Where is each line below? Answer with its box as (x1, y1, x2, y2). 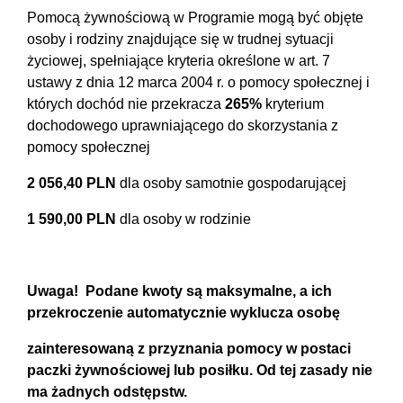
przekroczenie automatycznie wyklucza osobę (27, 305, 340, 321)
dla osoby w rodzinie (120, 211, 251, 228)
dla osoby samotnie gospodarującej (120, 175, 346, 192)
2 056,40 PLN (27, 175, 120, 192)
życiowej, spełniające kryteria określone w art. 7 (27, 53, 330, 69)
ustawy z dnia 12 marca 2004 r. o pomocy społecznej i (27, 75, 370, 91)
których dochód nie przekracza (27, 96, 225, 112)
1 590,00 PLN (27, 211, 120, 228)
